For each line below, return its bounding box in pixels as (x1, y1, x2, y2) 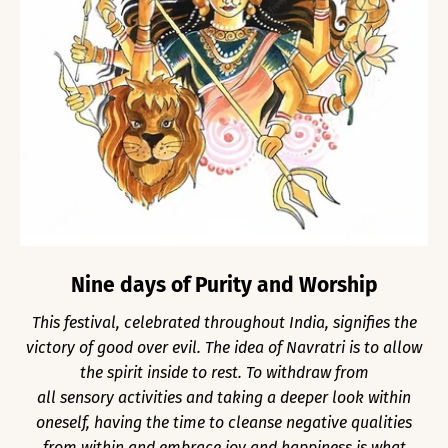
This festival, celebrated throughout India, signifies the (31, 312, 417, 332)
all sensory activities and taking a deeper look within (37, 387, 411, 407)
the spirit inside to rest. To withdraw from (79, 362, 369, 382)
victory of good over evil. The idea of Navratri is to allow (26, 337, 422, 357)
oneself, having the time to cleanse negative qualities (36, 412, 412, 432)
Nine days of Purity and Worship (70, 271, 378, 298)
